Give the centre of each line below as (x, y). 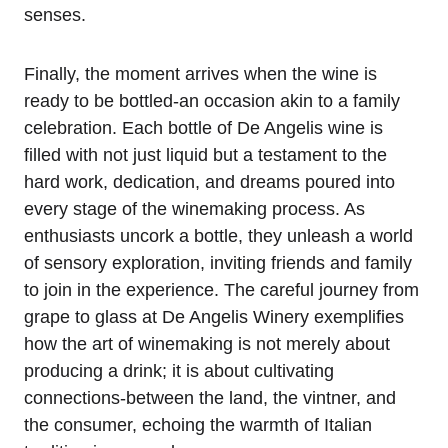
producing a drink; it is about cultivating (179, 370)
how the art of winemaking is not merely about (207, 343)
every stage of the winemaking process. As (194, 208)
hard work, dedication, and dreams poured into (209, 181)
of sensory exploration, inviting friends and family (218, 262)
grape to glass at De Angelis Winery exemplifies (214, 316)
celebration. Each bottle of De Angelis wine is (203, 127)
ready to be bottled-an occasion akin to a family (212, 100)
